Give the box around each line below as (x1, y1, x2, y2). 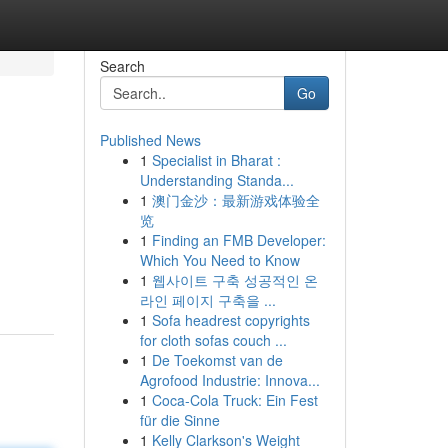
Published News (99, 130, 201, 150)
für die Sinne (139, 410, 220, 430)
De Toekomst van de (151, 350, 283, 370)
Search (99, 56, 145, 76)
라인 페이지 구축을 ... (139, 290, 276, 310)
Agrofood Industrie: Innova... (139, 370, 320, 390)
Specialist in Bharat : (151, 150, 281, 170)
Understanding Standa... (139, 170, 294, 190)
